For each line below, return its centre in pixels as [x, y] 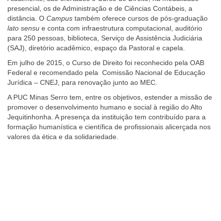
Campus [59, 18]
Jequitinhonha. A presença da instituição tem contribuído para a [107, 117]
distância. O [27, 18]
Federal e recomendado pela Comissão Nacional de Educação [106, 72]
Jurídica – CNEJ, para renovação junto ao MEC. [82, 82]
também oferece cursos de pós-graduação [140, 18]
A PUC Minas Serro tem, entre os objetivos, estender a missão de [110, 97]
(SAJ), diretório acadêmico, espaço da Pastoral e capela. [96, 48]
